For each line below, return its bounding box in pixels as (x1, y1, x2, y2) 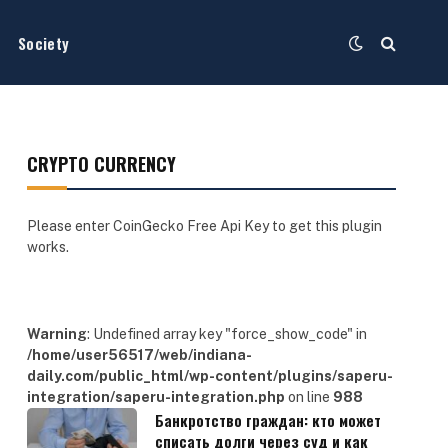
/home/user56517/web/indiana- (26, 347, 252, 363)
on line (284, 389, 333, 405)
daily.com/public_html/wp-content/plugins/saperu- (26, 368, 393, 384)
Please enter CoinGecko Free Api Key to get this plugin (26, 218, 382, 234)
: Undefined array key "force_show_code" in (86, 326, 367, 342)
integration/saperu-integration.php (26, 389, 285, 405)
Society (18, 31, 70, 54)
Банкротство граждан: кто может (154, 409, 381, 431)
